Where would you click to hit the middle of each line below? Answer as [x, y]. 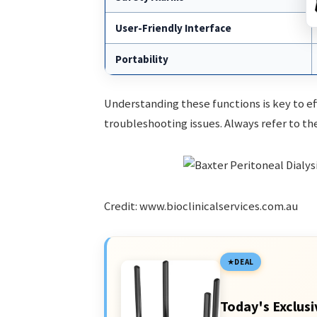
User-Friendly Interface [173, 28]
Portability [142, 59]
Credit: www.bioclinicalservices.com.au [201, 206]
